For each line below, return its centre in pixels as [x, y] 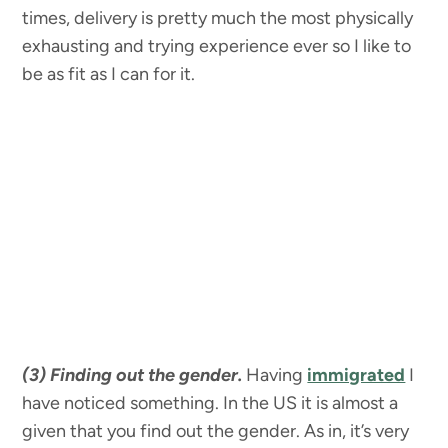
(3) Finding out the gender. [132, 375]
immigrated [356, 375]
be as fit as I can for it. [109, 74]
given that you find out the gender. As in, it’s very [216, 431]
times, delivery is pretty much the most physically [218, 18]
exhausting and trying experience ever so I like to [217, 46]
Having [277, 375]
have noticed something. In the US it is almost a [210, 403]
